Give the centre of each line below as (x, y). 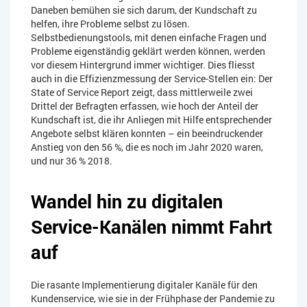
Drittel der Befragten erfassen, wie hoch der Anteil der (145, 106)
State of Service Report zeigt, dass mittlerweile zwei (142, 93)
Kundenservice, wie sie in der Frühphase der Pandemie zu (153, 299)
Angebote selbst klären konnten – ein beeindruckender (147, 134)
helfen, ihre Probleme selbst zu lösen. (110, 24)
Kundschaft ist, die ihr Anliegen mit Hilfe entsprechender (151, 120)
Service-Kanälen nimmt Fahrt (151, 227)
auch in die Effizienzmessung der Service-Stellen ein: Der (152, 79)
